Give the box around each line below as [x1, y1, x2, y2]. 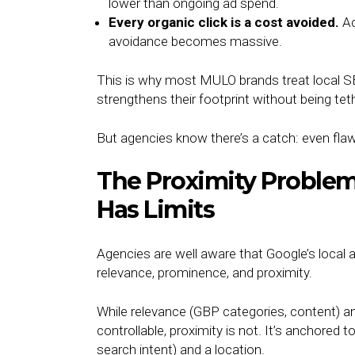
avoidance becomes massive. [109, 33, 282, 49]
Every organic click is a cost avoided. [109, 14, 339, 30]
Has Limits [97, 195, 214, 224]
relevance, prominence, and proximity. [97, 265, 312, 281]
